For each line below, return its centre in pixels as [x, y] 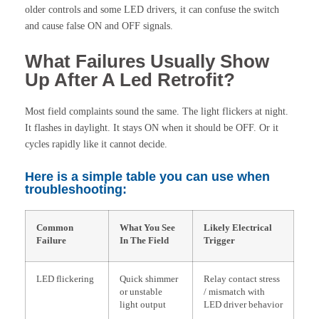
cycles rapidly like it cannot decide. [96, 144]
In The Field [144, 240]
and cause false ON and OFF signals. [99, 26]
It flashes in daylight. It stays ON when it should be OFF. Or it [152, 127]
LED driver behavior [243, 304]
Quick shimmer [149, 279]
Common [55, 228]
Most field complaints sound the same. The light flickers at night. [157, 111]
